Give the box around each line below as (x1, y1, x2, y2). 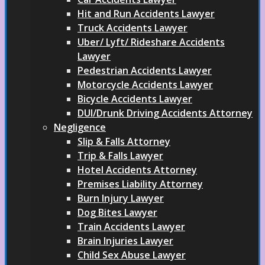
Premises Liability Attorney (77, 177, 203, 190)
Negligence (54, 121, 106, 134)
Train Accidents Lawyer (77, 220, 185, 233)
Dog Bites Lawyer (77, 206, 157, 219)
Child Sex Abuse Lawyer (77, 248, 186, 261)
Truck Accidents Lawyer (77, 21, 188, 34)
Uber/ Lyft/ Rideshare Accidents (77, 35, 225, 49)
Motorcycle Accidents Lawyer (77, 78, 213, 91)
